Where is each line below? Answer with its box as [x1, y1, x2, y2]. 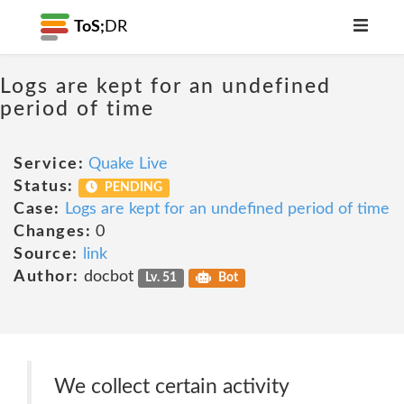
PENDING [102, 181, 163, 194]
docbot [78, 269, 138, 285]
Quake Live [88, 156, 168, 172]
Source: [14, 246, 78, 262]
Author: [14, 269, 79, 285]
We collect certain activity [54, 376, 289, 397]
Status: [14, 179, 74, 195]
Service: [14, 156, 84, 172]
